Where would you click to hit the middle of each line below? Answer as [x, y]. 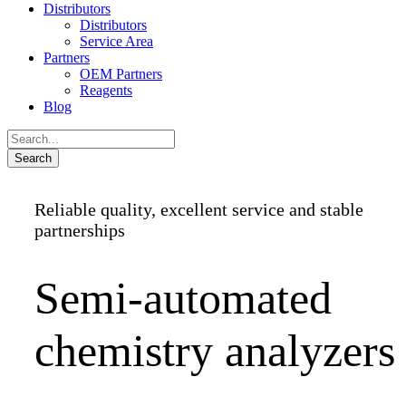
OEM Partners [121, 74]
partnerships [80, 230]
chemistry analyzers [215, 350]
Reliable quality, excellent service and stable [199, 209]
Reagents [106, 90]
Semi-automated [183, 298]
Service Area [116, 41]
